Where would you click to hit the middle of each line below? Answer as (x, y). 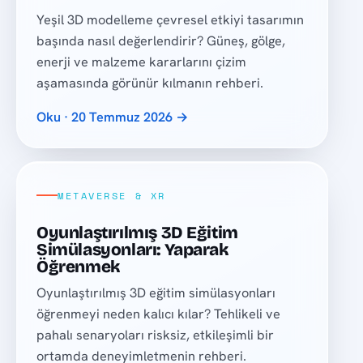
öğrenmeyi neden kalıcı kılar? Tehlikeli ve (159, 314)
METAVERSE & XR (112, 195)
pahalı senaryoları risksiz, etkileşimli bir (156, 335)
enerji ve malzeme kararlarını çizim (142, 62)
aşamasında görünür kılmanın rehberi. (150, 83)
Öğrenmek (78, 267)
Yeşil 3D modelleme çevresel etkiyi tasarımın (171, 20)
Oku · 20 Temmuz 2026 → (113, 117)
